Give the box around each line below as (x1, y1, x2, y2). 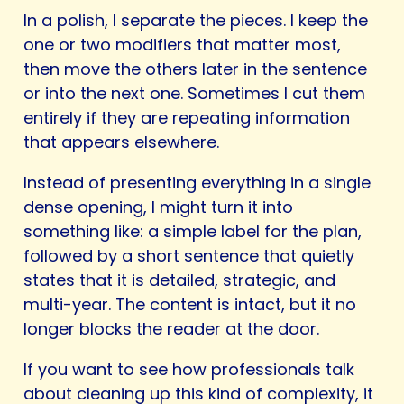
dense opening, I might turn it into (23, 196, 293, 219)
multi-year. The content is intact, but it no (23, 293, 356, 317)
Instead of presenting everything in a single (23, 171, 371, 195)
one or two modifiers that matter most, (23, 33, 341, 57)
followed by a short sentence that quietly (23, 244, 354, 268)
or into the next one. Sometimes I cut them (23, 82, 365, 106)
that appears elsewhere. (23, 131, 219, 154)
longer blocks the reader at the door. (23, 317, 319, 341)
